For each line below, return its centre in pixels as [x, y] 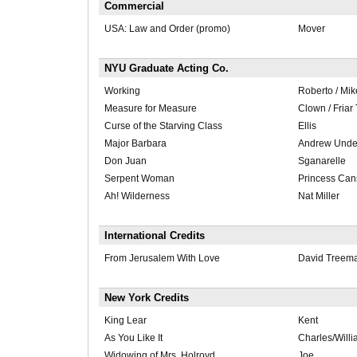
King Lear [125, 321]
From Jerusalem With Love [162, 259]
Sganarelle [322, 161]
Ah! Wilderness [137, 196]
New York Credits [146, 298]
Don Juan [125, 161]
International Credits [154, 236]
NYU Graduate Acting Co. [166, 69]
